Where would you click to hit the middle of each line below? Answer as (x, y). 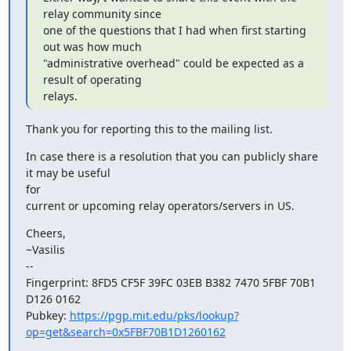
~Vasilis (45, 250)
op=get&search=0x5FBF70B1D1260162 (125, 332)
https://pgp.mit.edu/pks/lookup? (154, 315)
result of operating (92, 80)
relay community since (102, 14)
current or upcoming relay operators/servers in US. (160, 206)
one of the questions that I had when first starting (174, 30)
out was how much (92, 47)
